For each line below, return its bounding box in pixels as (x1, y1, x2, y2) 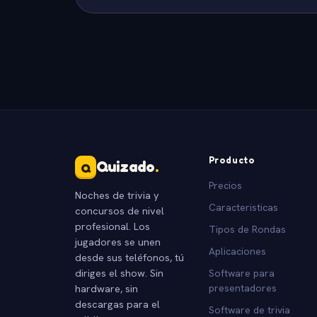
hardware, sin (75, 281, 138, 295)
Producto (208, 154, 255, 166)
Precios (208, 178, 242, 192)
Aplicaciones (208, 244, 266, 258)
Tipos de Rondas (208, 222, 286, 236)
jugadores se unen (75, 234, 161, 248)
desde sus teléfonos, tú (75, 250, 184, 264)
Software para (208, 266, 275, 279)
